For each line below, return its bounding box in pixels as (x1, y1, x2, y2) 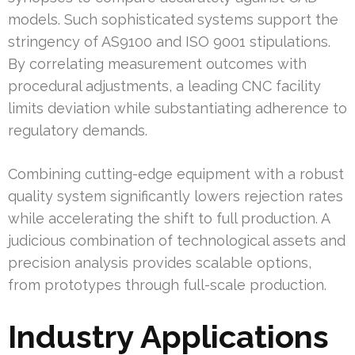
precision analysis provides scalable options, (8, 254, 311, 272)
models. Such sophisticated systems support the (8, 11, 338, 29)
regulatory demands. (8, 122, 147, 139)
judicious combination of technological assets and (8, 232, 345, 250)
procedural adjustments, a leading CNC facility (8, 78, 321, 95)
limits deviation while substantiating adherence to (8, 100, 347, 117)
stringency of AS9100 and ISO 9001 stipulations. (8, 33, 330, 51)
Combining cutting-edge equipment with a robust (8, 166, 344, 183)
